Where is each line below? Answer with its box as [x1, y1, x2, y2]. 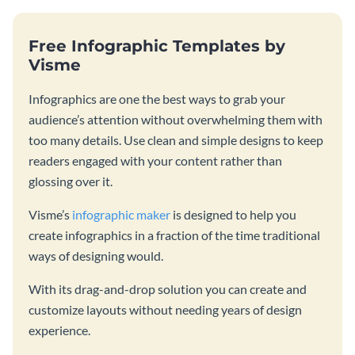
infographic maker [72, 206, 170, 222]
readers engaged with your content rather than [29, 152, 282, 168]
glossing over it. [29, 173, 113, 189]
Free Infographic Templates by [29, 36, 285, 55]
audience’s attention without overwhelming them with [29, 111, 323, 127]
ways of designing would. [29, 247, 163, 263]
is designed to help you [170, 206, 296, 222]
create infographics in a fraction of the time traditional [29, 227, 320, 242]
